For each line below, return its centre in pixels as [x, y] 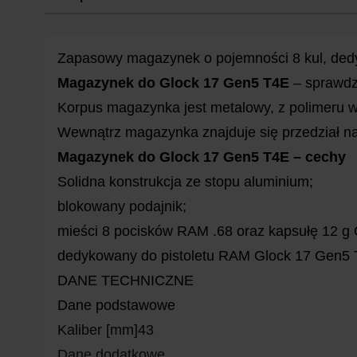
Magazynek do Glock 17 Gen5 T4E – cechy [202, 157]
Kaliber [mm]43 [106, 330]
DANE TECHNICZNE [126, 280]
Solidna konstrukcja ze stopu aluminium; [185, 182]
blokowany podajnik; [122, 206]
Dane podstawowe [116, 305]
